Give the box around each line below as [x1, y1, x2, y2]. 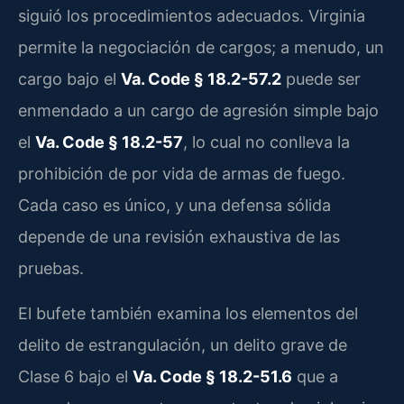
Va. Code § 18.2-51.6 [133, 366, 292, 386]
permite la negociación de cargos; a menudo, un [18, 38, 384, 58]
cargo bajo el [18, 69, 121, 89]
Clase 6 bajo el [18, 366, 133, 386]
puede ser [281, 69, 361, 89]
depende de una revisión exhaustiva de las [18, 227, 340, 247]
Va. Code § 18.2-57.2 [121, 69, 281, 89]
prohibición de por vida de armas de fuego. [18, 164, 345, 184]
